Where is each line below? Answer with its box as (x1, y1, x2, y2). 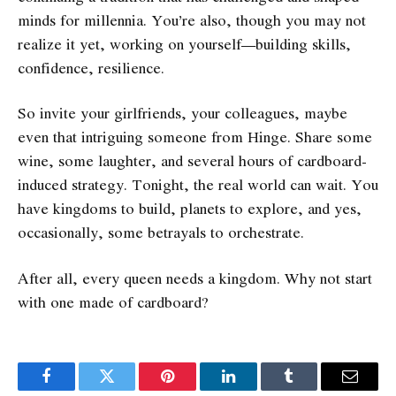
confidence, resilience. (18, 56, 164, 79)
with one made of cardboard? (18, 290, 209, 313)
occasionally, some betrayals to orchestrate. (18, 221, 308, 244)
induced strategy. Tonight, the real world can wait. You (18, 173, 378, 196)
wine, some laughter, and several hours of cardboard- (18, 149, 367, 172)
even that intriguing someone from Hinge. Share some (18, 126, 372, 148)
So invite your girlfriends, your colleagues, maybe (18, 102, 347, 125)
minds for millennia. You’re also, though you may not (18, 8, 366, 31)
